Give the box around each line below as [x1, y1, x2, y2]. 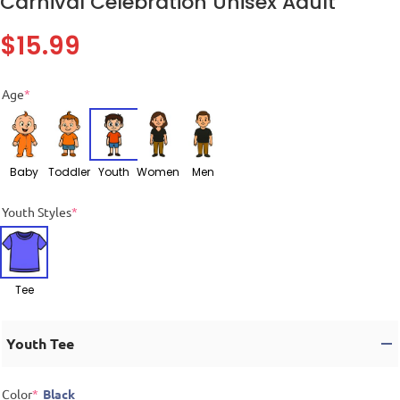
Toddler [47, 163, 90, 179]
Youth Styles [2, 203, 71, 220]
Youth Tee [6, 333, 74, 353]
